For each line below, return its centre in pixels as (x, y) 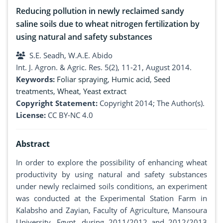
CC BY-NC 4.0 (70, 115)
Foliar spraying (82, 79)
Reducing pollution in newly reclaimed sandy (100, 11)
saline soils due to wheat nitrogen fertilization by (108, 24)
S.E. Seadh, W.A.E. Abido (71, 56)
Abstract (33, 144)
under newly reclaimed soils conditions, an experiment (111, 186)
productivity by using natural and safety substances (111, 174)
